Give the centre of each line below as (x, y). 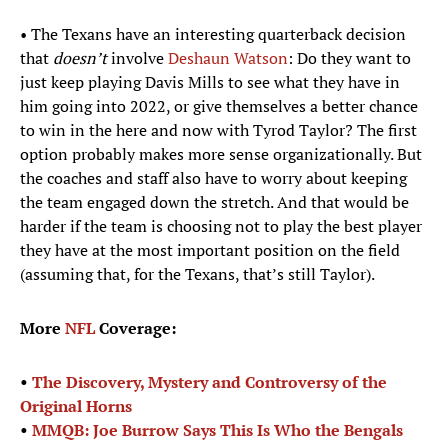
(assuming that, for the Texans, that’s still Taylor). (199, 274)
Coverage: (137, 328)
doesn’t (82, 58)
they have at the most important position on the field (210, 250)
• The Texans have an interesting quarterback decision (213, 34)
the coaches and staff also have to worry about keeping (213, 178)
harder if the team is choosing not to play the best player (221, 226)
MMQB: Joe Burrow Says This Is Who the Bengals (217, 430)
